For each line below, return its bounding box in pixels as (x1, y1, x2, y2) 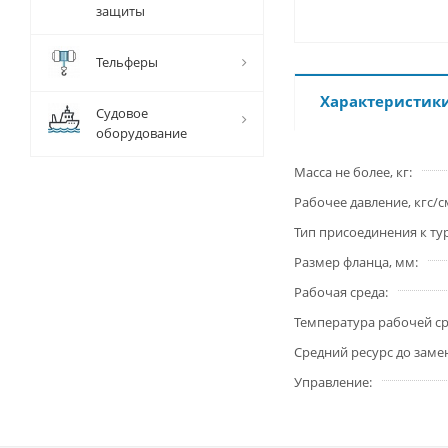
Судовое (96, 104, 148, 122)
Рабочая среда (294, 283, 385, 301)
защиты (96, 2, 145, 20)
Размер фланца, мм (294, 253, 415, 271)
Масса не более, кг (294, 163, 409, 181)
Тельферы (96, 53, 158, 71)
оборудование (96, 124, 187, 142)
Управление (294, 373, 369, 391)
